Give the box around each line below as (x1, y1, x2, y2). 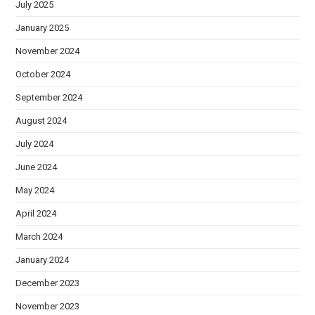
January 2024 (15, 254, 70, 265)
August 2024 (15, 115, 67, 126)
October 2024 (15, 68, 71, 79)
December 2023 (15, 277, 80, 288)
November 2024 (15, 45, 80, 56)
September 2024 (15, 91, 83, 103)
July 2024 (15, 138, 54, 149)
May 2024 (15, 184, 55, 195)
